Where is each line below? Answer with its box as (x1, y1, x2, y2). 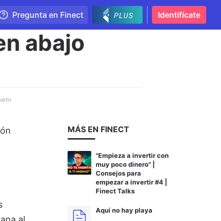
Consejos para (96, 169, 141, 177)
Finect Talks (96, 187, 135, 195)
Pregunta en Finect (12, 10, 83, 20)
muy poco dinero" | (96, 160, 155, 168)
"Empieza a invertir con (96, 151, 169, 159)
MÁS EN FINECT (68, 124, 129, 134)
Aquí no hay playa (96, 206, 152, 214)
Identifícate (158, 10, 200, 20)
